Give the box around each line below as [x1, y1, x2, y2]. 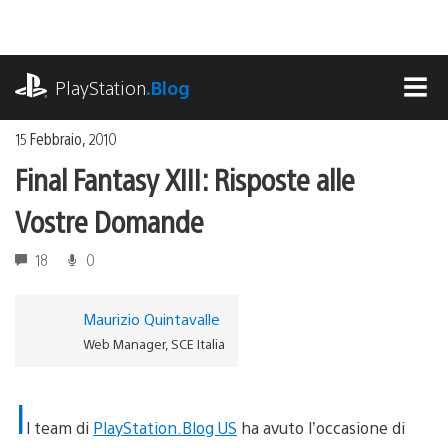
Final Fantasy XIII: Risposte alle [15, 158, 355, 198]
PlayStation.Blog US [93, 416, 237, 438]
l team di [26, 416, 93, 438]
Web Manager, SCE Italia [82, 334, 225, 352]
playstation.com [15, 55, 133, 76]
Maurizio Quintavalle [82, 308, 220, 328]
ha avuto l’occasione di [237, 416, 405, 438]
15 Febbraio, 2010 [15, 128, 116, 149]
